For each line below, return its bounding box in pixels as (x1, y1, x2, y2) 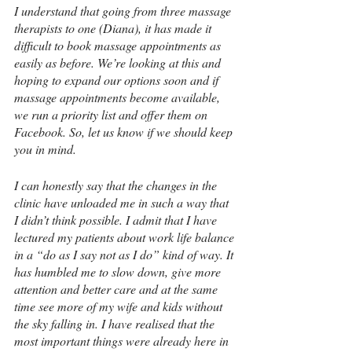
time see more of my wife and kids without (14, 298, 225, 315)
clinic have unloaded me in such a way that (14, 194, 232, 211)
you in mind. (14, 141, 76, 158)
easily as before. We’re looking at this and (14, 54, 224, 71)
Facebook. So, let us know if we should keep (14, 123, 236, 141)
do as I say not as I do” (43, 246, 159, 263)
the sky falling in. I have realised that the (14, 315, 218, 332)
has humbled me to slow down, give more (14, 263, 224, 280)
